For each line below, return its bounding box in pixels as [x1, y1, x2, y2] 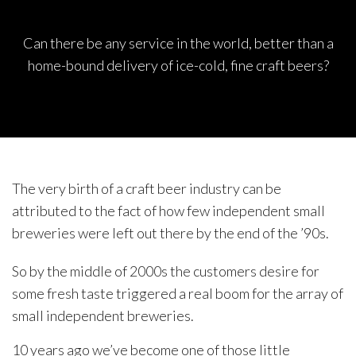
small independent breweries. [12, 306, 194, 324]
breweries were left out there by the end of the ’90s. [12, 223, 329, 242]
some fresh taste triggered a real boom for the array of [12, 284, 343, 302]
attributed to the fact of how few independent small [12, 201, 325, 219]
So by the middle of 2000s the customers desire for [12, 261, 319, 280]
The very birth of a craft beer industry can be [12, 179, 281, 197]
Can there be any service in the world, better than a [22, 33, 334, 52]
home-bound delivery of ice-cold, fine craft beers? [27, 56, 329, 74]
